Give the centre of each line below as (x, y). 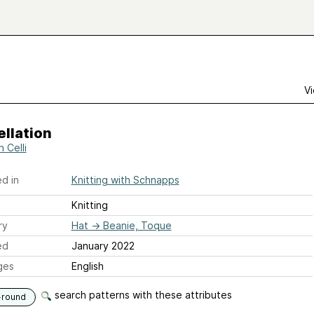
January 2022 (103, 246)
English (87, 266)
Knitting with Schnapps (125, 180)
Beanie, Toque (137, 225)
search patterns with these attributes (142, 295)
